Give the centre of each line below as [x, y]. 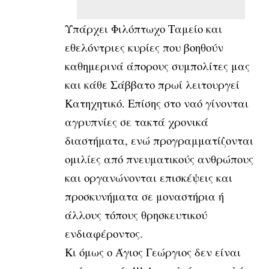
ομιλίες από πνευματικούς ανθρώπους [159, 159]
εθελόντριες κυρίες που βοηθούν [144, 47]
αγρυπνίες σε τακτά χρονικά [137, 121]
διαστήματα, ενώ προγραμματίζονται [159, 140]
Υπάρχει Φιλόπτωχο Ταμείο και [144, 28]
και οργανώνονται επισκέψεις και [149, 177]
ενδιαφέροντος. [104, 233]
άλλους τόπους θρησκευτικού [136, 214]
